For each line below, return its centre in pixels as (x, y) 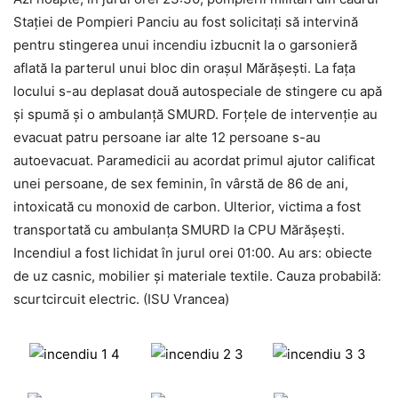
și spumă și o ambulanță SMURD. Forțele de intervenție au (195, 115)
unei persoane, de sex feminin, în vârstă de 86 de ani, (181, 184)
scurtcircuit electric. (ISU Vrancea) (121, 299)
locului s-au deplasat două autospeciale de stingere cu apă (198, 92)
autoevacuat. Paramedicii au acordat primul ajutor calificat (194, 161)
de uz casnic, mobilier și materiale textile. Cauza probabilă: (197, 276)
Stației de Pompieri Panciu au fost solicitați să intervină (186, 22)
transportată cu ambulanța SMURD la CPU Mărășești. (179, 230)
